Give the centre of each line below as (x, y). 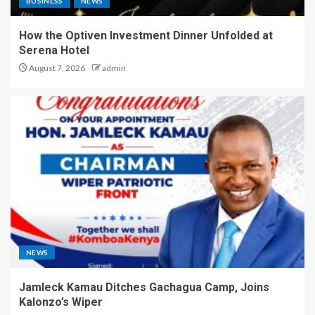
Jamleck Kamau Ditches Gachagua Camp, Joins (144, 287)
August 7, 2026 (56, 67)
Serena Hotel (54, 50)
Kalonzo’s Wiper (61, 302)
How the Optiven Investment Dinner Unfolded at (146, 35)
